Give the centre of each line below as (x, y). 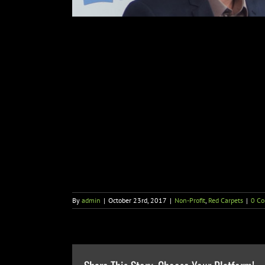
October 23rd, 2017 (138, 200)
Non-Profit (190, 200)
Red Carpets (226, 200)
